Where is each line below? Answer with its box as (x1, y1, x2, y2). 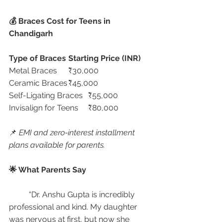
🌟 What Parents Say (9, 165, 86, 174)
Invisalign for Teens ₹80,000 (88, 103, 118, 112)
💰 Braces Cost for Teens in (9, 16, 112, 26)
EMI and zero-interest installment (19, 128, 137, 137)
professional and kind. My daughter (9, 202, 139, 212)
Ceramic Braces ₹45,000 (68, 78, 98, 88)
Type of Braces (9, 54, 66, 63)
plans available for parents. (9, 140, 105, 150)
